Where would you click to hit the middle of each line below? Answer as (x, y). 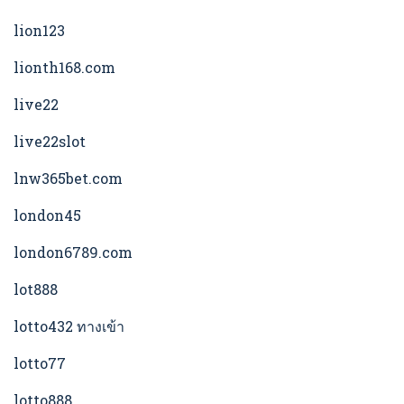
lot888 (36, 289)
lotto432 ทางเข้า (69, 326)
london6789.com (73, 252)
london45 (47, 216)
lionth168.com (64, 68)
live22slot (50, 142)
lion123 (39, 31)
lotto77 (40, 363)
